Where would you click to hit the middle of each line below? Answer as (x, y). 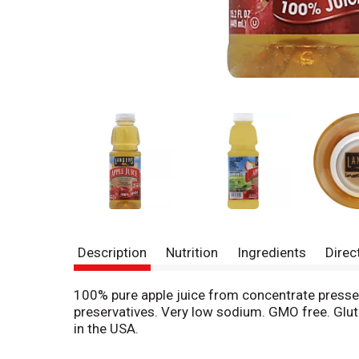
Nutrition (192, 252)
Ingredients (272, 252)
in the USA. (106, 328)
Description (112, 252)
